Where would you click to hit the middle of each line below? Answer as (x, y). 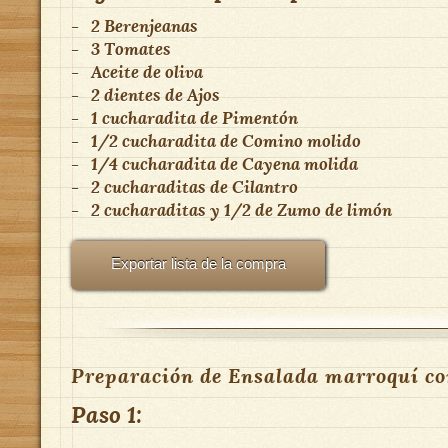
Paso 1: (106, 414)
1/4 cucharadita (153, 163)
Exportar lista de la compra (198, 263)
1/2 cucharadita (153, 140)
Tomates (137, 48)
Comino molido (301, 140)
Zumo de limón (334, 209)
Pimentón (260, 117)
